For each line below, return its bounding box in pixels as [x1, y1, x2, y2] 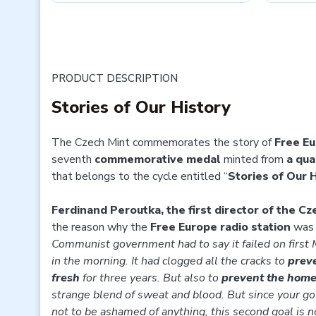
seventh [51, 152, 95, 167]
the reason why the [51, 219, 150, 235]
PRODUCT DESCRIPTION [51, 71, 178, 85]
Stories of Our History [51, 96, 231, 119]
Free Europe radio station [150, 219, 293, 235]
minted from [221, 152, 286, 167]
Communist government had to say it [51, 236, 239, 252]
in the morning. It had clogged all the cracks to [51, 253, 288, 269]
